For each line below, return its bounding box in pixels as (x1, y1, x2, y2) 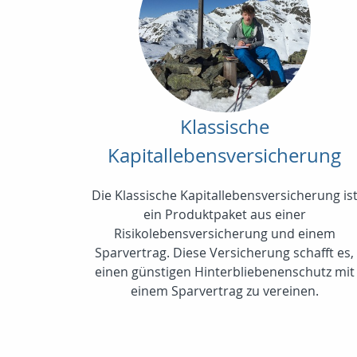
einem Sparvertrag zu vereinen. (130, 281, 319, 300)
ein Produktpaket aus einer (143, 205, 306, 223)
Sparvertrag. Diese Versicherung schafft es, (95, 243, 355, 261)
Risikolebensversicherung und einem (113, 224, 335, 242)
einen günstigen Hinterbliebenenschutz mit (94, 262, 355, 280)
